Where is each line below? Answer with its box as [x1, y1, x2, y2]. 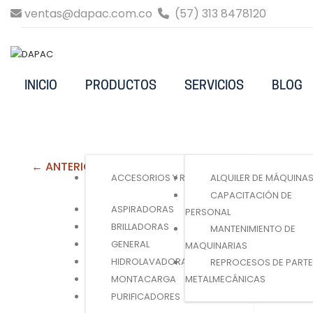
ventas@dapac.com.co [22, 6, 158, 22]
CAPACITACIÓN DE [210, 188, 292, 202]
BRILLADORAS [111, 219, 169, 233]
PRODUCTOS [85, 79, 156, 93]
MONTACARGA [111, 272, 176, 286]
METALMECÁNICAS [185, 272, 265, 286]
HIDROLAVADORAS [111, 254, 193, 268]
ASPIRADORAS [111, 202, 174, 216]
